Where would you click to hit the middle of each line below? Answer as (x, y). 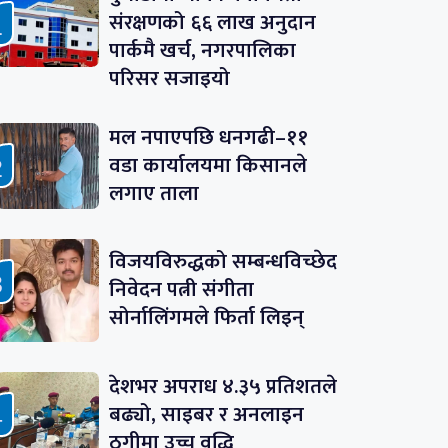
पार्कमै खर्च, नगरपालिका (202, 50)
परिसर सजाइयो (169, 78)
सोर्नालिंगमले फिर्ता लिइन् (206, 318)
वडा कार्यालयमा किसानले (207, 165)
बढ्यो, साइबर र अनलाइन (206, 415)
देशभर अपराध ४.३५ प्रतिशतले (222, 387)
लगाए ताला (153, 193)
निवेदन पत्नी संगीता (181, 290)
